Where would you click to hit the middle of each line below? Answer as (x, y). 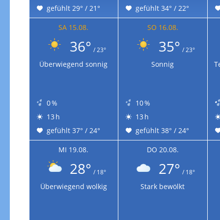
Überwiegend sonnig (74, 64)
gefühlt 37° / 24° (73, 131)
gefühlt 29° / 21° (73, 8)
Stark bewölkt (163, 187)
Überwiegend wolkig (73, 187)
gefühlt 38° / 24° (162, 131)
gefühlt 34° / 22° (162, 8)
